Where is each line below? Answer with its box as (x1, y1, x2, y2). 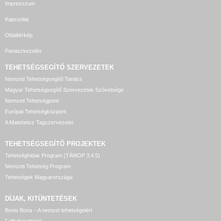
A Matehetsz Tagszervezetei (5, 119, 73, 125)
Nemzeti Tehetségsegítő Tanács (5, 76, 82, 82)
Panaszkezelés (5, 48, 42, 54)
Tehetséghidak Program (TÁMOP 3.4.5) (5, 152, 100, 158)
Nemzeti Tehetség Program (5, 163, 71, 169)
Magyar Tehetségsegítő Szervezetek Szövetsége (5, 87, 124, 93)
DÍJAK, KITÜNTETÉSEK (5, 195, 77, 202)
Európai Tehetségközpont (5, 109, 66, 114)
